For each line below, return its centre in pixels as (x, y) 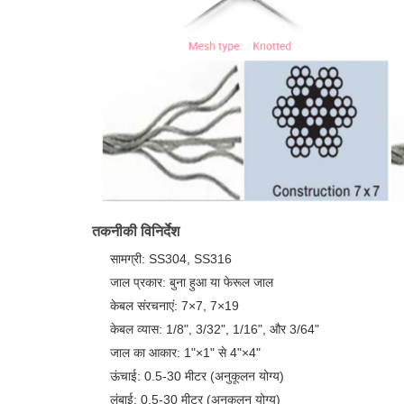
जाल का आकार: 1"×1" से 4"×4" (185, 353)
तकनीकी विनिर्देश (136, 231)
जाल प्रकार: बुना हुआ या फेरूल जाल (192, 282)
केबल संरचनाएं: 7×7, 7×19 (174, 306)
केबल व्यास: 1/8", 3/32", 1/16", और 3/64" (215, 329)
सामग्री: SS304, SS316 (171, 259)
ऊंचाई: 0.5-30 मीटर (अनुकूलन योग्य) (197, 376)
